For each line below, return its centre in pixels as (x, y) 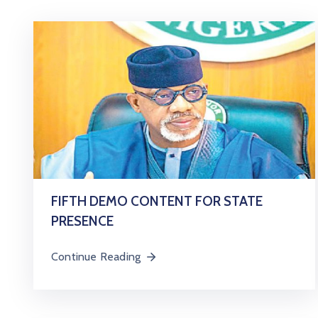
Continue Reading (96, 257)
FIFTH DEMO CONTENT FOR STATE (157, 201)
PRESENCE (82, 221)
